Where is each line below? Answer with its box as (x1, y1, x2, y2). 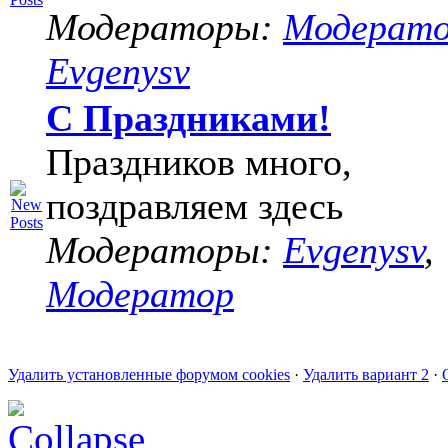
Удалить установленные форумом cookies (8, 366, 290, 383)
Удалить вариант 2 (303, 366, 429, 383)
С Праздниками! (46, 97, 331, 139)
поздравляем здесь (46, 185, 343, 227)
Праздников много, (46, 141, 352, 183)
